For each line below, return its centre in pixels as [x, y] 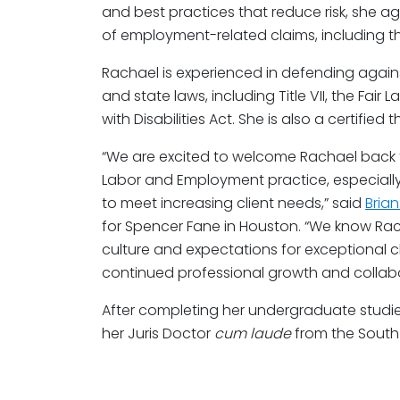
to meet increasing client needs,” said [233, 203]
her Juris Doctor [158, 333]
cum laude [253, 333]
